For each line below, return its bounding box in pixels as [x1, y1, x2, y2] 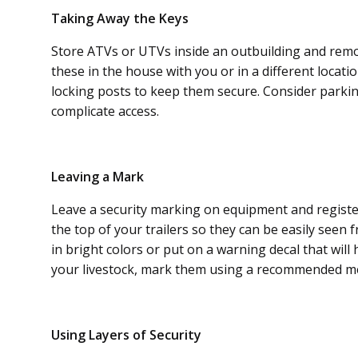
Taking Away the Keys [51, 9, 189, 27]
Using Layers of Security [51, 325, 201, 344]
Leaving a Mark [51, 167, 144, 185]
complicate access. [51, 101, 162, 120]
